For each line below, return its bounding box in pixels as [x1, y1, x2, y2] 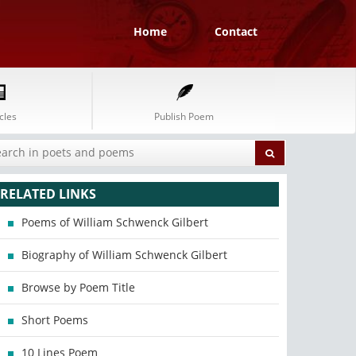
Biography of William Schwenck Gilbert [21, 247, 228, 262]
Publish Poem [154, 110, 214, 123]
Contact [215, 24, 257, 39]
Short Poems [21, 312, 89, 327]
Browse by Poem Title [21, 280, 136, 295]
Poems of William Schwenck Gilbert [21, 215, 209, 230]
